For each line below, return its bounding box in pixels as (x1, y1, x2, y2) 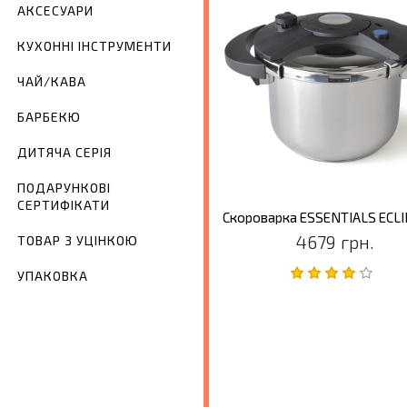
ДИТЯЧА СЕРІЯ (17, 144, 112, 161)
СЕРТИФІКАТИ (17, 197, 110, 213)
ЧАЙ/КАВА (17, 74, 86, 90)
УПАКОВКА (17, 268, 88, 284)
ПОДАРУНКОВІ (17, 180, 111, 196)
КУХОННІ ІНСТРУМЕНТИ (17, 38, 172, 55)
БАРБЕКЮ (17, 109, 81, 125)
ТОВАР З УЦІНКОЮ (17, 233, 138, 249)
